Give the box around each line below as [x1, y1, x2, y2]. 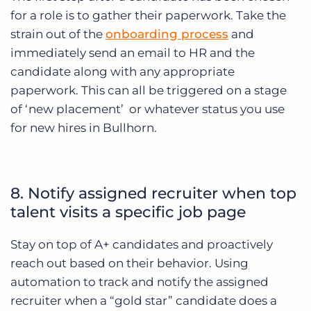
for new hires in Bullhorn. [10, 121, 157, 135]
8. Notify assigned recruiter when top [10, 184, 296, 203]
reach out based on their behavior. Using [10, 256, 249, 271]
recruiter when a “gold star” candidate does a [10, 294, 277, 308]
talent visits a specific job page [10, 203, 246, 222]
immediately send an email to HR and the [10, 46, 255, 60]
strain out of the [10, 27, 106, 42]
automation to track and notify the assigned [10, 275, 269, 289]
